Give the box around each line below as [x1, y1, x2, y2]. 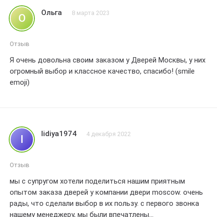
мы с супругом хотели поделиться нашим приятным [10, 177, 185, 186]
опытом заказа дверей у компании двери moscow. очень [10, 188, 203, 197]
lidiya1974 [41, 129, 77, 138]
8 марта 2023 [72, 9, 109, 16]
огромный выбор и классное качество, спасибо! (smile [10, 67, 195, 76]
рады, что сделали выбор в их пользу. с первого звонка [10, 199, 199, 208]
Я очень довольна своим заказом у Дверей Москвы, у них [10, 56, 205, 64]
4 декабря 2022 [86, 130, 131, 138]
